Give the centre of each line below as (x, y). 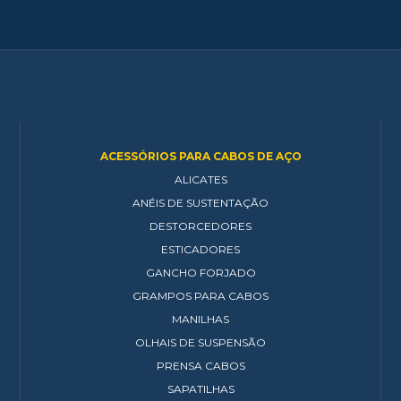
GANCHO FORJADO (200, 272)
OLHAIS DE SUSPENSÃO (200, 342)
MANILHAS (200, 319)
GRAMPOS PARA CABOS (200, 295)
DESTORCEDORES (200, 226)
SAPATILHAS (200, 388)
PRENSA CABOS (200, 365)
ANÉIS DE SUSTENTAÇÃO (200, 202)
